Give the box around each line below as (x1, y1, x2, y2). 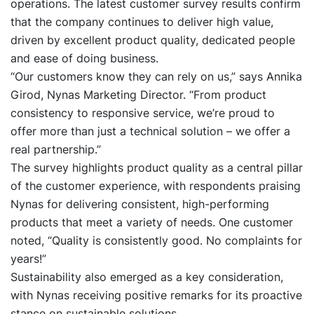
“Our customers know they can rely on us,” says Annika (11, 69, 302, 84)
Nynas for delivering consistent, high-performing (11, 197, 269, 212)
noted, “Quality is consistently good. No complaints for (11, 233, 302, 248)
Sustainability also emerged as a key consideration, (11, 270, 283, 285)
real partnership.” (11, 142, 101, 157)
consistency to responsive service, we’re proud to (11, 106, 275, 121)
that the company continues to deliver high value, (11, 15, 273, 29)
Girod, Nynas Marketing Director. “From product (11, 88, 266, 102)
